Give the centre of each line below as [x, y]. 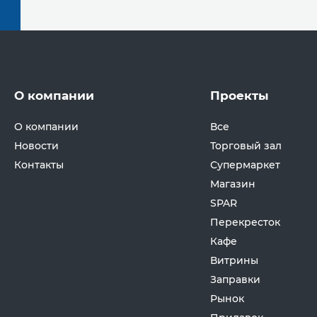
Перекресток [245, 223]
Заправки [235, 280]
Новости [37, 146]
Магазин [232, 184]
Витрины [234, 261]
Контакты [39, 165]
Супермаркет [245, 165]
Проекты [239, 96]
